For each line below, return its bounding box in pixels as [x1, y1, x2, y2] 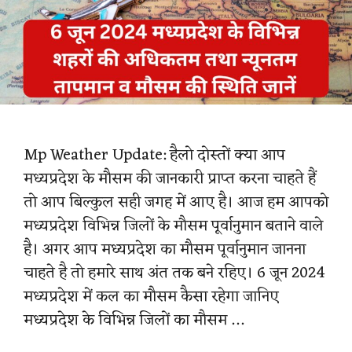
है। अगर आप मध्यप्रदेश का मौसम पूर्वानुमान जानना [24, 235, 306, 264]
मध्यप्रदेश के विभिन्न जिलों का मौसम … [24, 306, 244, 335]
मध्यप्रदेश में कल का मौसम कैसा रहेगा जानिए [24, 282, 279, 311]
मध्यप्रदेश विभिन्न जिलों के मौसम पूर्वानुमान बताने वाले [24, 211, 324, 240]
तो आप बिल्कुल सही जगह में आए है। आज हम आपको [24, 188, 328, 217]
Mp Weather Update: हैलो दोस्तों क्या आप [24, 141, 285, 170]
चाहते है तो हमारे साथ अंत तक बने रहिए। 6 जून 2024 [24, 258, 325, 288]
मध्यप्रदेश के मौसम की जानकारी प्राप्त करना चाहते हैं [24, 164, 316, 193]
